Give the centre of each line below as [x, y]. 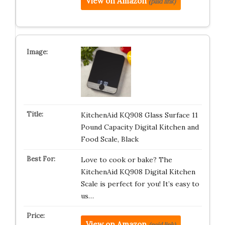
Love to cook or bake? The [126, 160]
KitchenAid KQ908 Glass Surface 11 [139, 115]
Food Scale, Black [109, 139]
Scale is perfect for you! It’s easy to [140, 184]
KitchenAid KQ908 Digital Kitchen [138, 172]
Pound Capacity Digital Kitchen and [140, 127]
